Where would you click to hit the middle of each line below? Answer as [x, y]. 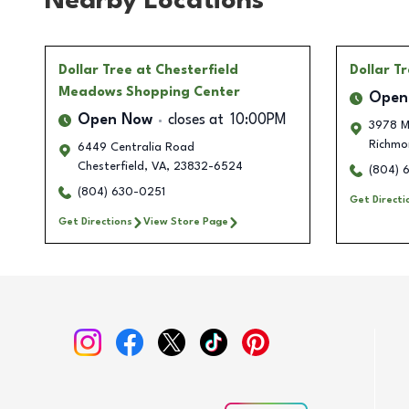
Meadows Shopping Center [149, 93]
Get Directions [95, 222]
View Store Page [186, 222]
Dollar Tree [95, 71]
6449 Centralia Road [136, 148]
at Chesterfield [187, 71]
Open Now [115, 121]
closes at [196, 121]
